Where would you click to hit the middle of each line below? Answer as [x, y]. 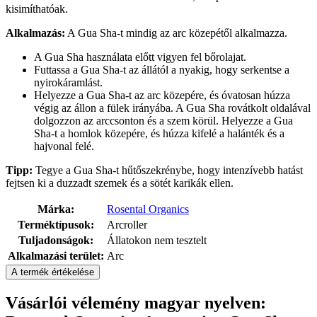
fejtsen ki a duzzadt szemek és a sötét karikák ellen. [120, 183]
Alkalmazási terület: [56, 256]
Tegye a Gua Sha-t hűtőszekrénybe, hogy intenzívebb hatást [168, 171]
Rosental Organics [148, 209]
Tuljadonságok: [56, 241]
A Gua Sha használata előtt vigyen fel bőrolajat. [140, 57]
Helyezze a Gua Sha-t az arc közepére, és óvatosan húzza [162, 96]
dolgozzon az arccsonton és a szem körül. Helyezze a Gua [163, 121]
